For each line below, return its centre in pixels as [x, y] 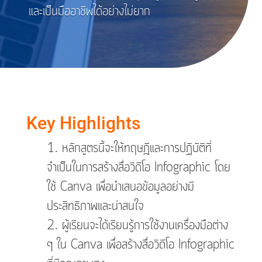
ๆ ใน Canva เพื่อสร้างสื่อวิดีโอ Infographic [140, 245]
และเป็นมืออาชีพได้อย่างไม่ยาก [90, 11]
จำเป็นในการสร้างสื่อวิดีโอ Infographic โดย [138, 168]
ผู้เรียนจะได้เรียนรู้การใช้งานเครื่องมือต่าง [145, 225]
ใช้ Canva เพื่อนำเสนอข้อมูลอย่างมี [120, 187]
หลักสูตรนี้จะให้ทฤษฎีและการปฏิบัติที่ [137, 148]
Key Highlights [83, 123]
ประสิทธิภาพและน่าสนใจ [95, 206]
